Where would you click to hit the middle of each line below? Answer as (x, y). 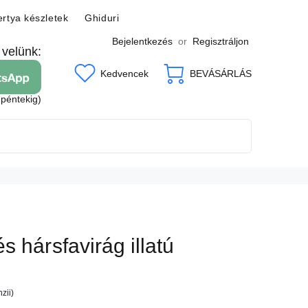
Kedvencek (124, 73)
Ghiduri (102, 18)
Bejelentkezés (142, 41)
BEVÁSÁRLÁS (221, 74)
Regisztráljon (221, 41)
